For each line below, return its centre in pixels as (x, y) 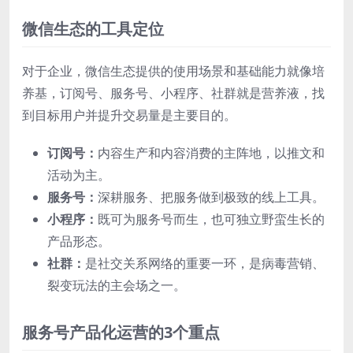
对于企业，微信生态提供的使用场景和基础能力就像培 (173, 71)
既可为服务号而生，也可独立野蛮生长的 (211, 219)
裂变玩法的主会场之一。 (117, 285)
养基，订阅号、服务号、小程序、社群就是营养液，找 (173, 93)
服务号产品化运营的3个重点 (121, 332)
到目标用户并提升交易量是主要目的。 (129, 115)
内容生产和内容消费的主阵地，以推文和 (211, 152)
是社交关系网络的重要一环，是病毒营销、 (205, 263)
